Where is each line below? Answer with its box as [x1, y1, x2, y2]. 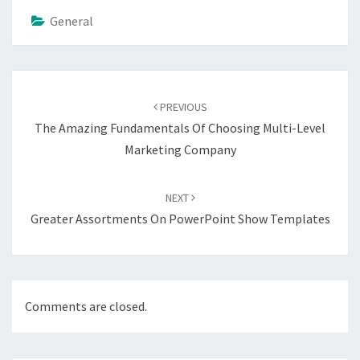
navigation [11, 89, 92, 112]
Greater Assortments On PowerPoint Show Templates [30, 210, 330, 227]
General [50, 12, 93, 29]
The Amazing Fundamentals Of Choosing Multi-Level [35, 119, 325, 136]
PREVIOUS [157, 99, 207, 114]
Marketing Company [124, 141, 236, 157]
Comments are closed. [25, 297, 147, 314]
